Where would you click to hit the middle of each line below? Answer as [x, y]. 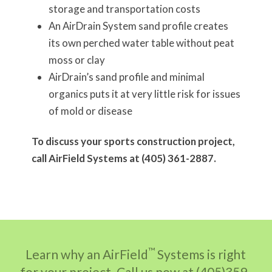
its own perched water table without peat [141, 43]
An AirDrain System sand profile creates [138, 26]
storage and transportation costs [124, 9]
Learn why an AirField [87, 254]
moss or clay [76, 60]
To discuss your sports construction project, [133, 141]
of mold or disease [90, 111]
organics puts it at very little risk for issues [144, 94]
